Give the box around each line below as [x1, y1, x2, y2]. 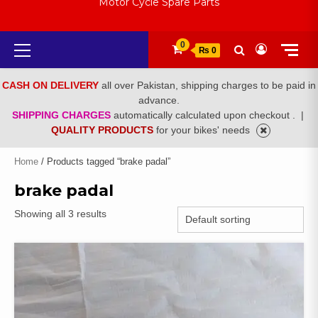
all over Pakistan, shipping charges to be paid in [102, 79, 316, 92]
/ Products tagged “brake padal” [38, 156, 170, 168]
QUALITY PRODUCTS [51, 124, 156, 136]
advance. [138, 94, 180, 106]
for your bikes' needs [156, 124, 253, 136]
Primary [28, 39, 65, 52]
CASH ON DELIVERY [2, 79, 102, 92]
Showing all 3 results [14, 208, 106, 220]
